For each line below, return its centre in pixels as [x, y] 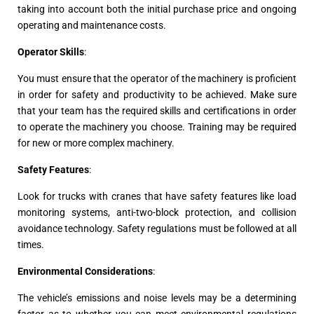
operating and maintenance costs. [92, 25]
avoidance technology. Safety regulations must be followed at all [157, 228]
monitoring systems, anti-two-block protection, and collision [157, 212]
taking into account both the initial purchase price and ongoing [157, 9]
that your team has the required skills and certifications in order [157, 110]
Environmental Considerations [85, 271]
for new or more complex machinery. [96, 143]
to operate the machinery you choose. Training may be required [157, 127]
